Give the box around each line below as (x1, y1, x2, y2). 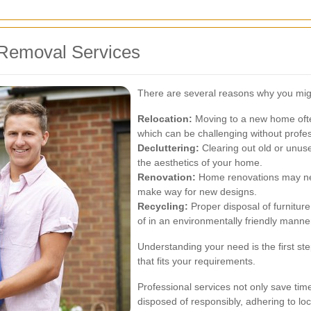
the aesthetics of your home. (137, 157, 262, 168)
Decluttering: (137, 142, 199, 153)
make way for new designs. (137, 186, 257, 197)
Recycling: (137, 201, 188, 212)
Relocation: (137, 113, 192, 124)
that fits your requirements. (137, 255, 255, 267)
